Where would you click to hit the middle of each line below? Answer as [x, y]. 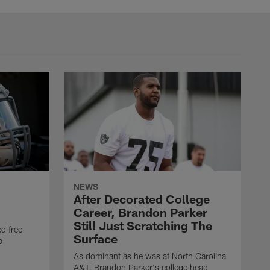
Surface [96, 239]
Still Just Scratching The [143, 226]
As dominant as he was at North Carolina [150, 256]
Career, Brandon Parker [140, 212]
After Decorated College [142, 199]
